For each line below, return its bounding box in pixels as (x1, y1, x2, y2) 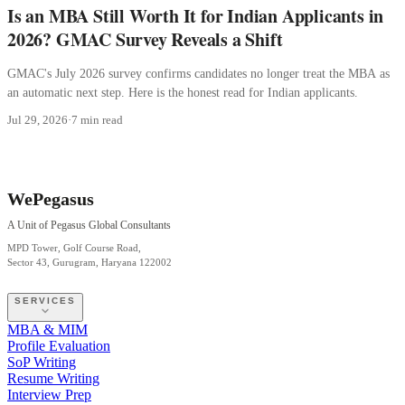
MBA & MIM (7, 321, 88, 337)
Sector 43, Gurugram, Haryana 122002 (7, 256, 172, 268)
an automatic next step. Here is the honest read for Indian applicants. (7, 85, 358, 99)
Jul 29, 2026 (7, 112, 68, 127)
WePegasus (7, 188, 94, 209)
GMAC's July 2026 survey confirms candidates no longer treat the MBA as (7, 66, 390, 80)
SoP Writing (7, 353, 76, 370)
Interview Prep (7, 386, 91, 402)
